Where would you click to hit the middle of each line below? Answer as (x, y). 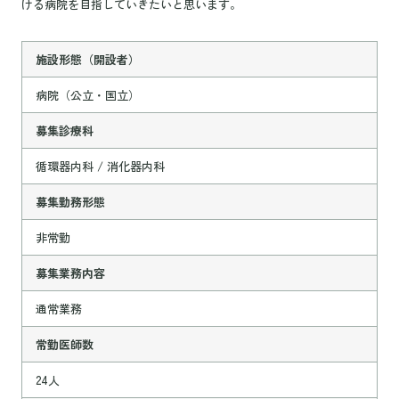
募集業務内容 (70, 273)
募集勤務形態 (70, 201)
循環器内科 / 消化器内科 (100, 166)
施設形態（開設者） (87, 59)
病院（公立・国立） (87, 94)
